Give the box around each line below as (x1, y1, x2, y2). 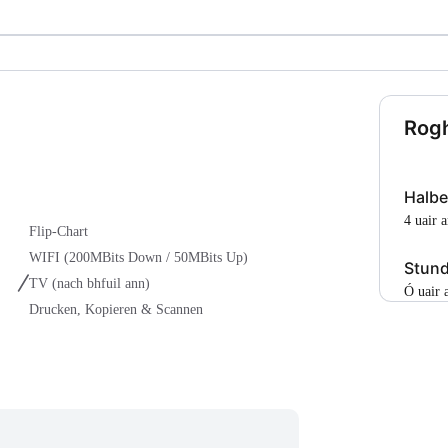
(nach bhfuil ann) (52, 276, 150, 292)
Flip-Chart (29, 224, 88, 240)
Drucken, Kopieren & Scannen (29, 302, 203, 318)
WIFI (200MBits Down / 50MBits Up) (29, 250, 248, 266)
